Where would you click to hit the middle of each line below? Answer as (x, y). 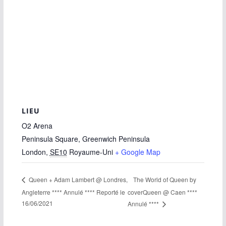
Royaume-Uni (91, 152)
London (34, 152)
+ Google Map (137, 152)
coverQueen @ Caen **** (163, 192)
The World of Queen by (165, 179)
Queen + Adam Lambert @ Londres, (77, 180)
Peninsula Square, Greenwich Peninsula (86, 139)
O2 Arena (37, 126)
